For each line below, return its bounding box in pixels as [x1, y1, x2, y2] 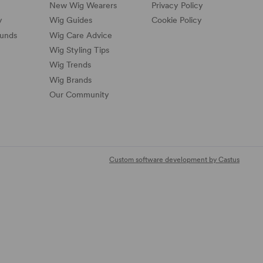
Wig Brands [49, 75, 92, 85]
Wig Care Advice [49, 30, 112, 40]
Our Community [49, 90, 109, 100]
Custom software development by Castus [109, 156, 240, 164]
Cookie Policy [151, 15, 202, 25]
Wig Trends [49, 60, 91, 70]
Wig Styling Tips [49, 45, 109, 55]
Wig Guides [49, 15, 92, 25]
